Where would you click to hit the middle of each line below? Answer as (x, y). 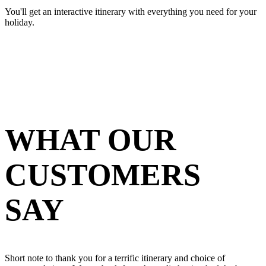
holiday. (20, 22)
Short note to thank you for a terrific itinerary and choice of (115, 258)
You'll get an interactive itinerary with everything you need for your (131, 11)
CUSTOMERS (103, 175)
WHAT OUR (91, 140)
